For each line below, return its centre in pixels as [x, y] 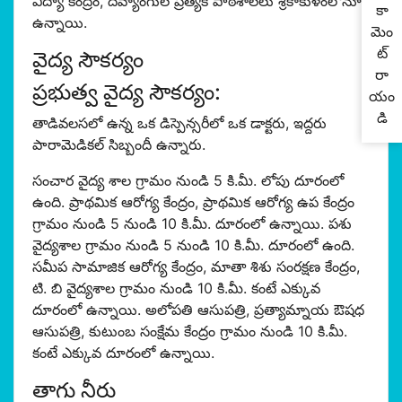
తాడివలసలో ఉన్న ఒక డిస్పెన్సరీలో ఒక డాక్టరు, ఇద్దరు [179, 123]
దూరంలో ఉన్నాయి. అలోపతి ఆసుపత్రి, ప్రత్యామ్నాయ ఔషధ [198, 310]
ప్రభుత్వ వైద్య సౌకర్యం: [127, 92]
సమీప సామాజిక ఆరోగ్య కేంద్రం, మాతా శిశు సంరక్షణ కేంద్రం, [196, 267]
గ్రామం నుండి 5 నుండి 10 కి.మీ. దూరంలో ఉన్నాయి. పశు [192, 223]
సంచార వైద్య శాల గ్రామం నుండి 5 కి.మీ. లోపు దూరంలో [188, 180]
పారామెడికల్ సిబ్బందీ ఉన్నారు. [119, 144]
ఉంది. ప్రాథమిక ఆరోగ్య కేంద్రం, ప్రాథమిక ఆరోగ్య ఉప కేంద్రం [193, 202]
